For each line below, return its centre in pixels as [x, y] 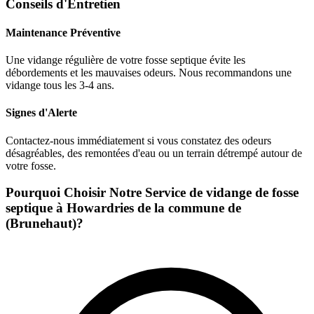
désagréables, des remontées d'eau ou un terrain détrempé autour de [154, 153]
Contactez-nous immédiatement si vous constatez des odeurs [138, 140]
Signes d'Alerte [41, 113]
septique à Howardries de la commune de [123, 208]
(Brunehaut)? [45, 224]
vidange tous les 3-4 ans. [60, 86]
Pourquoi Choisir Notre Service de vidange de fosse [152, 193]
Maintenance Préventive [63, 32]
